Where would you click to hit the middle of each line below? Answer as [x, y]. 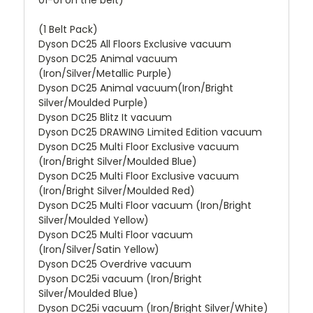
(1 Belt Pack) [68, 29]
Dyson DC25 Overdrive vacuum [115, 264]
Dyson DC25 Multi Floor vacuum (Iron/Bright [145, 205]
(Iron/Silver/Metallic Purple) [105, 73]
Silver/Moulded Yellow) [94, 220]
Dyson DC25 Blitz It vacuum [105, 117]
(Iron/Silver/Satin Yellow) [99, 249]
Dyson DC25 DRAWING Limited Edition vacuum [150, 132]
